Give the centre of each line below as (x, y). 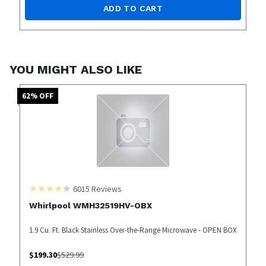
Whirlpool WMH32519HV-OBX (90, 205)
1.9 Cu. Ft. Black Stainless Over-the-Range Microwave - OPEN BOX (133, 230)
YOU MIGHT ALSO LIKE (76, 69)
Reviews (105, 189)
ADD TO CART (133, 8)
